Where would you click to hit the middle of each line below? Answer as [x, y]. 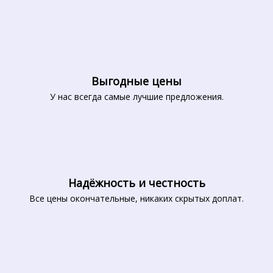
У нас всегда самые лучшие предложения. [136, 96]
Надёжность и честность [136, 183]
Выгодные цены [136, 81]
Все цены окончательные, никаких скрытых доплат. [136, 198]
